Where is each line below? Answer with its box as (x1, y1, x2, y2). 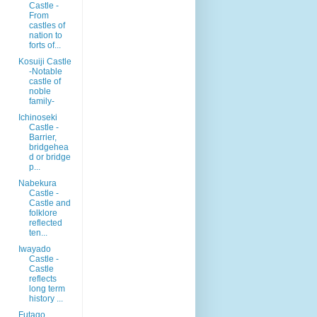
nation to (28, 30, 62, 40)
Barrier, (28, 132, 57, 142)
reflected (28, 217, 62, 228)
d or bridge (28, 151, 71, 162)
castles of (28, 20, 65, 30)
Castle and (28, 197, 71, 208)
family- (28, 96, 54, 106)
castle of (28, 76, 61, 86)
